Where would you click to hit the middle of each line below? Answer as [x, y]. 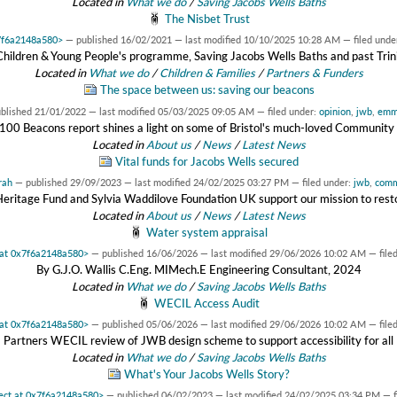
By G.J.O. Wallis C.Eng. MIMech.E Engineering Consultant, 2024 [198, 269]
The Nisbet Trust [207, 19]
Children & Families [207, 73]
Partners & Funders [314, 73]
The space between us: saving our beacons [207, 90]
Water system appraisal [207, 232]
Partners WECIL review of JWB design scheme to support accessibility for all [198, 341]
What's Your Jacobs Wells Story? [207, 374]
